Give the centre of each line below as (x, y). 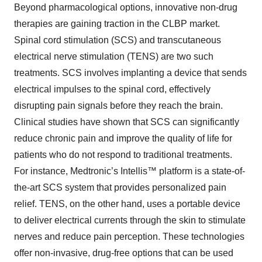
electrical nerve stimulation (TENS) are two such (114, 57)
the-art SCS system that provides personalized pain (120, 188)
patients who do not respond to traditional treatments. (123, 155)
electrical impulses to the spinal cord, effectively (112, 89)
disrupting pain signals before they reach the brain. (118, 106)
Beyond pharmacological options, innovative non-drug (126, 8)
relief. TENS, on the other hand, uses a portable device (127, 204)
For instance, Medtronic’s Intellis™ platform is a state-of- (130, 171)
